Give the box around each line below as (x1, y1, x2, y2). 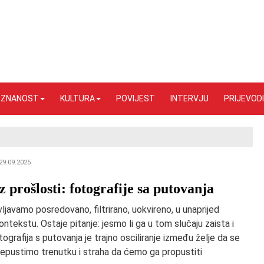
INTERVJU (170, 94, 209, 103)
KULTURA (60, 94, 95, 103)
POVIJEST (116, 94, 155, 103)
